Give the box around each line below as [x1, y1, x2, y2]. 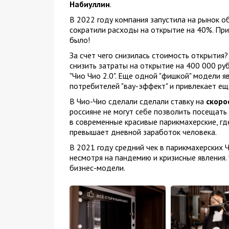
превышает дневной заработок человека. [69, 127, 217, 137]
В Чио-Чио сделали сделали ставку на [69, 96, 204, 106]
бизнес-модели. [69, 163, 125, 173]
